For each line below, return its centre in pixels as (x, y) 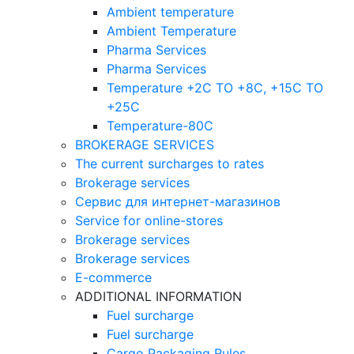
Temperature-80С (160, 126)
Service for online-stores (149, 220)
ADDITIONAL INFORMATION (158, 296)
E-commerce (113, 277)
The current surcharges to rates (169, 164)
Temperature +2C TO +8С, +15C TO (215, 88)
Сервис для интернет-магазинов (178, 201)
